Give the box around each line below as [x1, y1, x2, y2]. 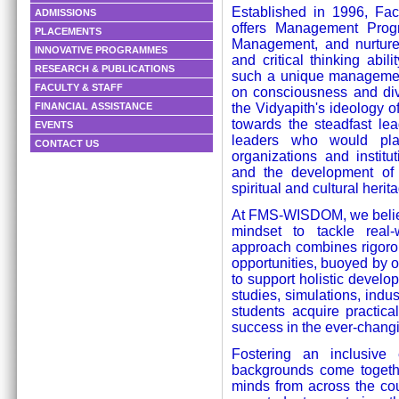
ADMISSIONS [35, 7, 96, 19]
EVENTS [35, 119, 73, 131]
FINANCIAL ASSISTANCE [35, 101, 152, 112]
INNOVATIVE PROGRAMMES [35, 45, 167, 56]
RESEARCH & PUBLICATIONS [35, 63, 175, 75]
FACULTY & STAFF [35, 82, 123, 94]
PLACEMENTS [35, 26, 102, 37]
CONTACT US [35, 138, 99, 150]
